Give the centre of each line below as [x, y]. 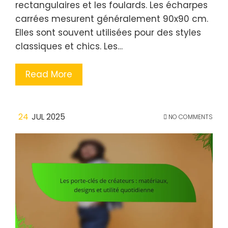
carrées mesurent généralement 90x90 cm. [112, 19]
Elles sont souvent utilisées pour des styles [108, 32]
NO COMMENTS [190, 117]
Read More [49, 74]
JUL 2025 [48, 117]
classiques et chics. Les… [69, 46]
